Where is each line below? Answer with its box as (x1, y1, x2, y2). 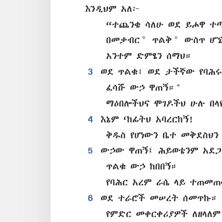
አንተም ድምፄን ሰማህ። (106, 51, 191, 61)
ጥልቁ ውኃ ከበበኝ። (106, 162, 177, 171)
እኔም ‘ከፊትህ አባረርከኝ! (97, 114, 194, 124)
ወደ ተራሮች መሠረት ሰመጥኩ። (97, 193, 217, 203)
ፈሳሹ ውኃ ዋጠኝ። (106, 82, 174, 92)
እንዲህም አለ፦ (82, 3, 140, 13)
